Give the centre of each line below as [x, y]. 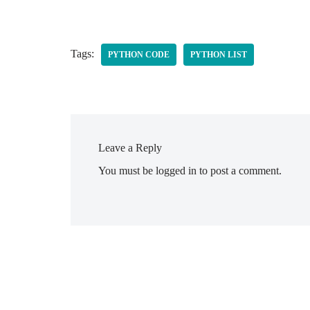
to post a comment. [239, 171]
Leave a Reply [130, 148]
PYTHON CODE [139, 55]
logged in [176, 171]
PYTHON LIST [219, 55]
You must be [127, 171]
